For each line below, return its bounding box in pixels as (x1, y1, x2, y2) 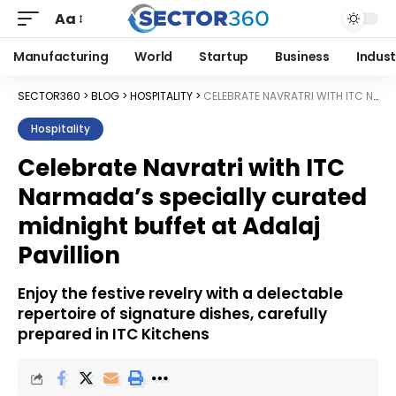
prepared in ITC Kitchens (18, 324, 209, 345)
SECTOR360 (18, 88, 80, 103)
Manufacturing (13, 48, 109, 65)
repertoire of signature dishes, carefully (18, 303, 327, 324)
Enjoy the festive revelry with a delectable (18, 283, 343, 304)
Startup (198, 48, 249, 65)
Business (275, 48, 330, 65)
